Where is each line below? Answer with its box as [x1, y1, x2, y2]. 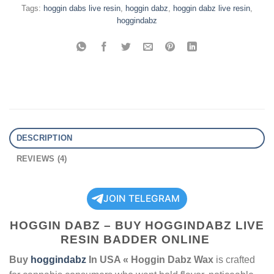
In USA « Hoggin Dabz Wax [86, 254, 213, 265]
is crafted [213, 254, 255, 265]
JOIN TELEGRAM [103, 192, 180, 204]
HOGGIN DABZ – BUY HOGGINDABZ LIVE [10, 218, 264, 232]
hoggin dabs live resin [43, 3, 120, 13]
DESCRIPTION [16, 133, 73, 143]
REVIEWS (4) [16, 154, 67, 163]
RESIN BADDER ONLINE [61, 232, 213, 246]
